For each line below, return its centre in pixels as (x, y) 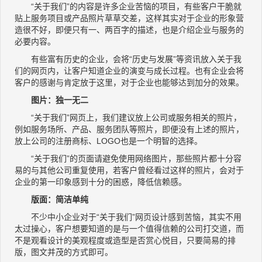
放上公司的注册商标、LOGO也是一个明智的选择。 (108, 141)
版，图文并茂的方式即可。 (64, 252)
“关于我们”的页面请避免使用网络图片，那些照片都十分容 (128, 159)
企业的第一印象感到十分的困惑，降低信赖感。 (101, 182)
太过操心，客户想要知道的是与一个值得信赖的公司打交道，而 (129, 229)
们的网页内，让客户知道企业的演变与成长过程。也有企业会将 (129, 71)
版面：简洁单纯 (51, 200)
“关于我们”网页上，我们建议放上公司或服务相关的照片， (128, 118)
